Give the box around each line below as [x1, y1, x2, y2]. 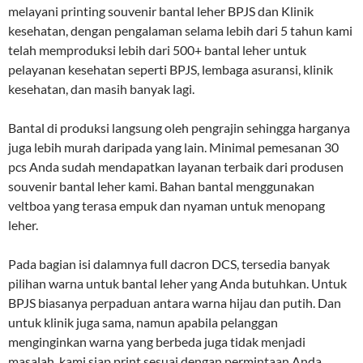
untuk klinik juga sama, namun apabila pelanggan [8, 314, 278, 330]
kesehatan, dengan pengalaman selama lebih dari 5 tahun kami [8, 22, 352, 38]
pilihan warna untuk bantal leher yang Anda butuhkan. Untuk [8, 275, 347, 291]
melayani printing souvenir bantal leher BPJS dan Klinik [8, 2, 314, 19]
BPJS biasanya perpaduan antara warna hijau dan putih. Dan [8, 294, 341, 310]
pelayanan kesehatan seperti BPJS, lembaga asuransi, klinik [8, 61, 333, 77]
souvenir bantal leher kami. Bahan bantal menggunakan [8, 177, 314, 194]
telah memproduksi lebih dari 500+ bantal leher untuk [8, 41, 306, 58]
